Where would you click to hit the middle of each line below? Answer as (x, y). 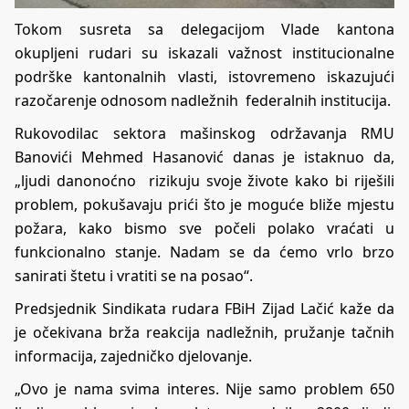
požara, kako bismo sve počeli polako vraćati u (204, 229)
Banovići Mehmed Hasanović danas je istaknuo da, (204, 157)
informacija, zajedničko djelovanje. (133, 357)
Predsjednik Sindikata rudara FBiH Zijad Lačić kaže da (204, 309)
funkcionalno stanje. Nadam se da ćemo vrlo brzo (204, 252)
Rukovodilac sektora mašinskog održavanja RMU (204, 134)
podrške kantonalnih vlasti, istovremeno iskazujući (204, 77)
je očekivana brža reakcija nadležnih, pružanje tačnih (204, 333)
